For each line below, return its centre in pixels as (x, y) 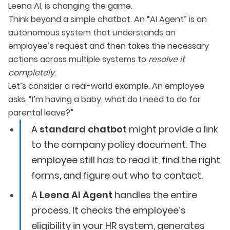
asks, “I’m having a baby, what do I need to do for (104, 99)
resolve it (167, 59)
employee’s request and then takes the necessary (109, 46)
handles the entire (155, 195)
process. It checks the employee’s (109, 210)
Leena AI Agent (76, 195)
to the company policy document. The (119, 144)
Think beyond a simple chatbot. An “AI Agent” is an (108, 19)
